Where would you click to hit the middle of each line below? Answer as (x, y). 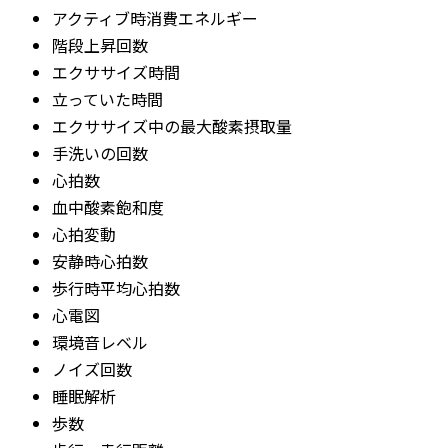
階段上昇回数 (100, 44)
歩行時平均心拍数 (116, 287)
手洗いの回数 (100, 152)
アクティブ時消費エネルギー (155, 17)
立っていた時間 (108, 98)
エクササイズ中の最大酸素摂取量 (172, 125)
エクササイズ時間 (116, 71)
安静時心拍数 (100, 260)
